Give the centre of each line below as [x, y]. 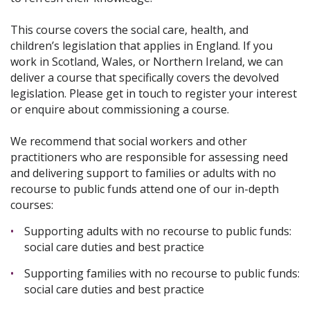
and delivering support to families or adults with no [143, 173]
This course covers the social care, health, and [129, 30]
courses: [35, 205]
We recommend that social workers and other [129, 142]
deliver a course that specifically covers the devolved [145, 78]
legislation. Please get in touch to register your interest [154, 94]
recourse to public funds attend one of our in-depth [145, 189]
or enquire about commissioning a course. [122, 110]
